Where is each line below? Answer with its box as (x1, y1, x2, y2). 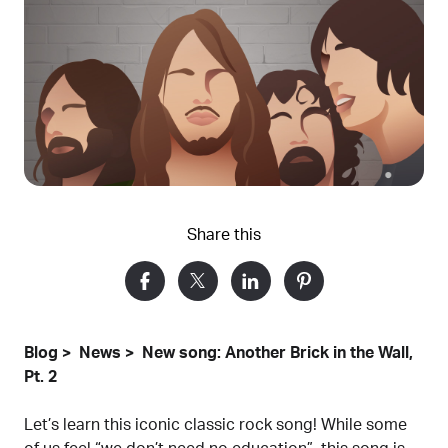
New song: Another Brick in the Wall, (142, 344, 413, 361)
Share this (187, 226, 261, 243)
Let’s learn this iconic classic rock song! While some (24, 416, 407, 433)
